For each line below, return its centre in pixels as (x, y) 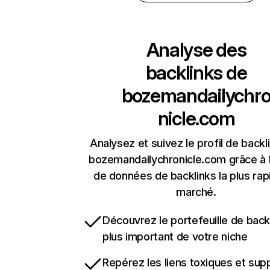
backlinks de (196, 73)
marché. (196, 192)
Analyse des (196, 50)
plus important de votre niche (175, 237)
